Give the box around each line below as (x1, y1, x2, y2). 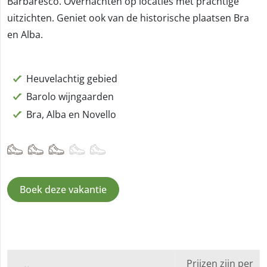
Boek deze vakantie (20, 183, 107, 197)
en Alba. (7, 27, 43, 41)
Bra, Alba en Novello (26, 108, 116, 122)
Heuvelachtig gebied (26, 72, 117, 85)
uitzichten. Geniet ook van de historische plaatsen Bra (7, 11, 249, 24)
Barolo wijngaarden (26, 89, 114, 103)
